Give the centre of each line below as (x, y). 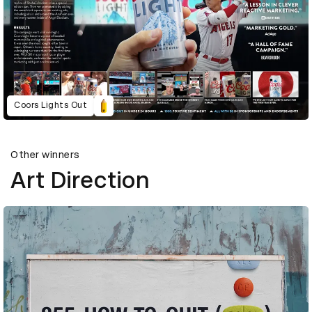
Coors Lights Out (50, 106)
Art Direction (80, 180)
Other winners (45, 154)
